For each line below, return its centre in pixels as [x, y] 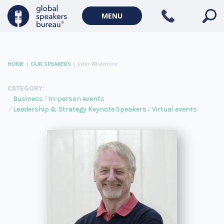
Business [28, 99]
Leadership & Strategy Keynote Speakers [80, 109]
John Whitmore [98, 64]
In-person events [76, 99]
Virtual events [174, 109]
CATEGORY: [26, 88]
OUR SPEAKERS [51, 64]
